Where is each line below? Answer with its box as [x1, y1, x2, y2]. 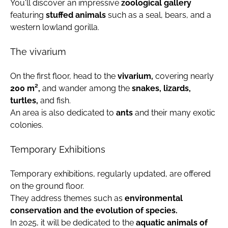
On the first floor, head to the [10, 71, 116, 81]
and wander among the [40, 83, 132, 93]
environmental [123, 193, 183, 203]
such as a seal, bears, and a [106, 10, 211, 20]
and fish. [38, 96, 71, 105]
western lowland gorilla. [10, 22, 99, 32]
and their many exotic [133, 108, 215, 118]
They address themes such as [10, 193, 123, 203]
